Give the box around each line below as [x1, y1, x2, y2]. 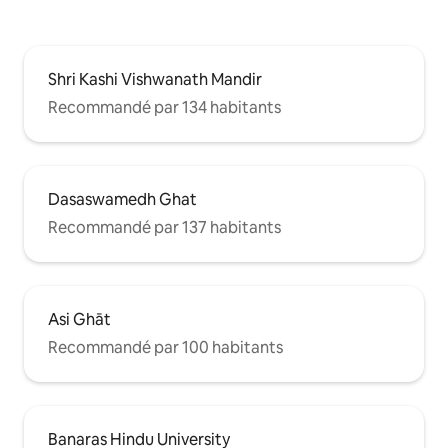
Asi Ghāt [48, 309, 111, 330]
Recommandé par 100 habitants [48, 337, 283, 358]
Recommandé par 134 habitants [48, 97, 281, 118]
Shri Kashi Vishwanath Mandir [48, 69, 262, 90]
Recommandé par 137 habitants [48, 217, 281, 238]
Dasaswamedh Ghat [48, 189, 197, 210]
